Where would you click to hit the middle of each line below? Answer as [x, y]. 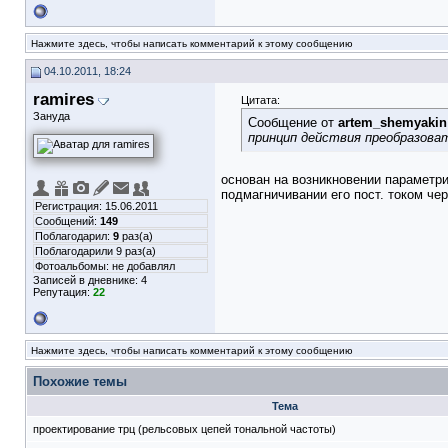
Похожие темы [80, 381]
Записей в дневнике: [87, 280]
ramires [63, 99]
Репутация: [63, 292]
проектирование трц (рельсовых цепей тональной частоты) [184, 429]
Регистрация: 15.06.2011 [96, 206]
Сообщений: [67, 221]
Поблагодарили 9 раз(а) [95, 251]
